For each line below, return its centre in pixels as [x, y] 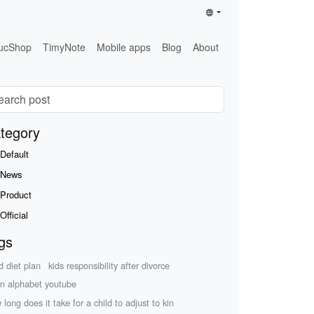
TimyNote [64, 47]
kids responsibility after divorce [109, 265]
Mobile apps [124, 47]
